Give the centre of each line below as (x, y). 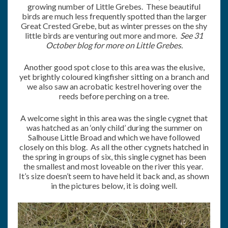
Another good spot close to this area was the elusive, (114, 67)
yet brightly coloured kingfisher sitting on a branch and (114, 76)
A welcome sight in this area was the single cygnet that (114, 118)
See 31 (192, 35)
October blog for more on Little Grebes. (114, 45)
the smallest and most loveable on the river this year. (114, 166)
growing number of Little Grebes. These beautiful (114, 6)
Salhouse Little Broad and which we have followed (114, 137)
